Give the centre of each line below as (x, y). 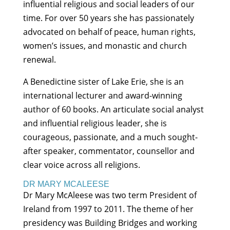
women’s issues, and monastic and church (105, 46)
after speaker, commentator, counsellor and (109, 151)
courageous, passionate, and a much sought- (110, 137)
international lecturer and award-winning (102, 96)
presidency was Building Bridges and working (110, 223)
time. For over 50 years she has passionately (108, 18)
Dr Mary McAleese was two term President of (110, 195)
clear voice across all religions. (81, 165)
